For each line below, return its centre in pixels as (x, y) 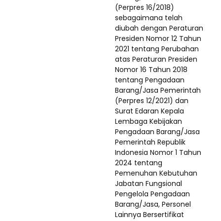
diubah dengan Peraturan (159, 28)
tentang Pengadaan (150, 80)
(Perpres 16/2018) (145, 7)
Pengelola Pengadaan (152, 194)
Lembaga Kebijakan (148, 121)
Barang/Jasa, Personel (153, 204)
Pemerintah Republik (150, 142)
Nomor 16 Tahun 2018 (151, 69)
